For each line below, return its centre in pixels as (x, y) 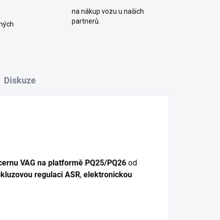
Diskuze (20, 80)
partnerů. (86, 21)
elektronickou (108, 174)
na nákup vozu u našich (108, 11)
